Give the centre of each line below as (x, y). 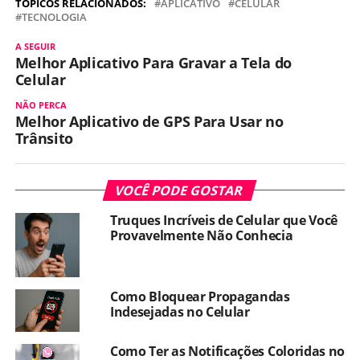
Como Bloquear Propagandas (200, 297)
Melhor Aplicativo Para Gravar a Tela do (153, 63)
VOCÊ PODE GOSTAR (180, 190)
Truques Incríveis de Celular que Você (224, 220)
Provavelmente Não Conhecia (201, 235)
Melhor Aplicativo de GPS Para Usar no (149, 121)
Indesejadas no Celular (180, 312)
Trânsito (44, 138)
